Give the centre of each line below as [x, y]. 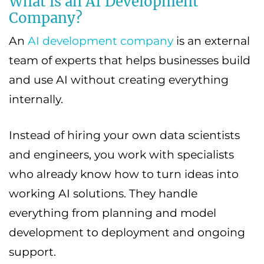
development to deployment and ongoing [127, 233]
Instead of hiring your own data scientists [124, 136]
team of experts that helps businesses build [130, 61]
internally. [36, 100]
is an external [212, 41]
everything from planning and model [113, 213]
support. [32, 252]
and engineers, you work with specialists [121, 155]
